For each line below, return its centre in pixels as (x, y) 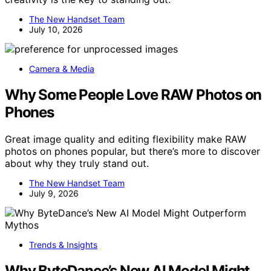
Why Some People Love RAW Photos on (133, 95)
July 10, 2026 (56, 30)
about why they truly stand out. (77, 164)
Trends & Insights (63, 245)
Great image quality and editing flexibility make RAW (126, 139)
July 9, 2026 (54, 194)
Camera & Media (62, 69)
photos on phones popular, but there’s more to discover (132, 152)
